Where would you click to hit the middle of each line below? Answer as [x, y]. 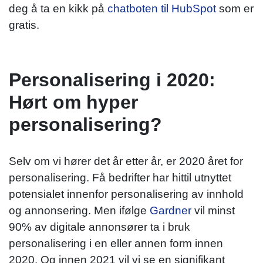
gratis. [24, 25]
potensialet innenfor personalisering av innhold [126, 194]
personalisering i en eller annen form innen [116, 243]
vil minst [213, 210]
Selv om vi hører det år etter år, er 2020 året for [126, 161]
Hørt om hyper [73, 102]
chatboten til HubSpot [162, 8]
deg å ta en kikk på [58, 8]
